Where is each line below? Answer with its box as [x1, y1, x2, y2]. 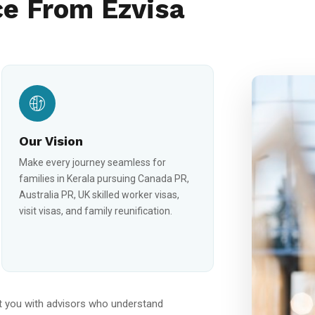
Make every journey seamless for [18, 157, 166, 168]
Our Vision [18, 134, 83, 148]
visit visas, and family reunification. [18, 205, 172, 217]
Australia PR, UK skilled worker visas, [18, 189, 179, 200]
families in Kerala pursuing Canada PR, [18, 173, 189, 184]
